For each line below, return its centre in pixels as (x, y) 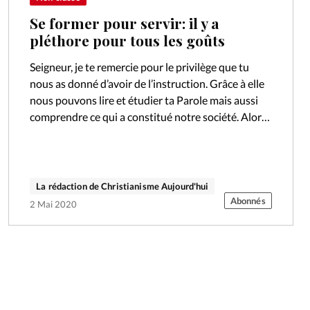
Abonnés (248, 201)
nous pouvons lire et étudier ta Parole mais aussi (144, 100)
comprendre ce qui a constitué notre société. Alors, (149, 117)
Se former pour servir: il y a (125, 22)
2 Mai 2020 (54, 204)
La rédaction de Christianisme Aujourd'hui (122, 186)
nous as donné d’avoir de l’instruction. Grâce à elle (147, 84)
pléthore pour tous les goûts (128, 40)
